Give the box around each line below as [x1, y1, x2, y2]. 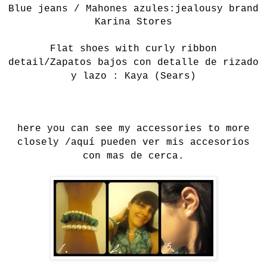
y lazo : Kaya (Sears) [71, 70, 196, 82]
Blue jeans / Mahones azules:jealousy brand [8, 3, 259, 14]
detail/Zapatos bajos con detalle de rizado [8, 57, 259, 68]
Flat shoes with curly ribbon [50, 43, 217, 54]
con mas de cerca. [83, 150, 184, 162]
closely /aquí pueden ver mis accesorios [17, 136, 250, 148]
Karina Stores [95, 16, 172, 27]
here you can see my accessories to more [17, 123, 250, 134]
